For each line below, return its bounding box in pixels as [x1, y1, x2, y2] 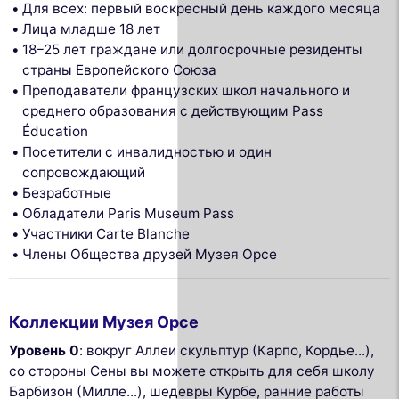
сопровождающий [22, 163, 146, 181]
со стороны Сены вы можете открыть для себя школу [9, 362, 375, 379]
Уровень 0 [9, 342, 79, 359]
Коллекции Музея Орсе [9, 313, 199, 332]
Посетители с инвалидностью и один [22, 142, 273, 160]
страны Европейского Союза [22, 61, 217, 78]
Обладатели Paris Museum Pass [22, 204, 235, 222]
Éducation [22, 122, 89, 140]
